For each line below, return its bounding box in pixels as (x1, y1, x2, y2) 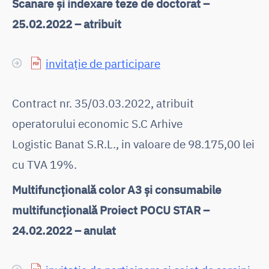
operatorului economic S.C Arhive (12, 115, 183, 131)
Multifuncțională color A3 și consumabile (12, 181, 222, 197)
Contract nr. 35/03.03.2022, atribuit (12, 95, 194, 110)
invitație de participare (46, 55, 160, 71)
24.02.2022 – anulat (12, 222, 116, 238)
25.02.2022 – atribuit (12, 16, 121, 31)
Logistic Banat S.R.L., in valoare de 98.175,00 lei (12, 136, 255, 151)
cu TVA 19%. (12, 156, 77, 172)
